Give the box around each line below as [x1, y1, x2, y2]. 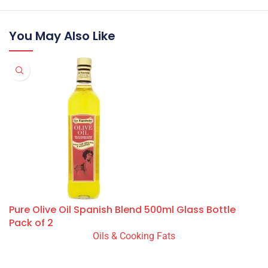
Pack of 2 [9, 216, 53, 230]
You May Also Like [9, 28, 115, 45]
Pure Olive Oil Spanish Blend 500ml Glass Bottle [9, 203, 236, 217]
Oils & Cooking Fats [92, 230, 175, 242]
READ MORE [16, 251, 58, 260]
